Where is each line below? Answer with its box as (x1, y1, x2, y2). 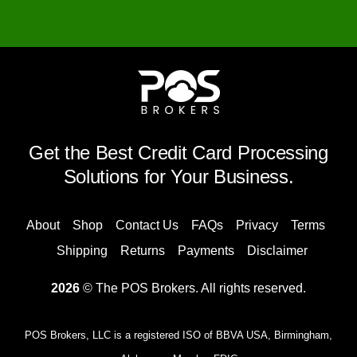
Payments (177, 243, 234, 257)
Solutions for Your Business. (63, 165, 294, 187)
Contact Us (115, 218, 178, 232)
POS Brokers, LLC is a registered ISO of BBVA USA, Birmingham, (25, 328, 332, 341)
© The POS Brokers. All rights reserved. (80, 280, 306, 295)
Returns (120, 243, 165, 257)
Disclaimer (246, 243, 308, 257)
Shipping (56, 243, 108, 257)
